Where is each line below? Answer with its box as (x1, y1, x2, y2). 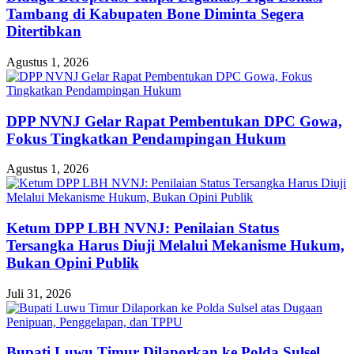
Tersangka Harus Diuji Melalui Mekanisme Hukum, (6, 237, 345, 254)
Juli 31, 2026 (6, 286, 71, 300)
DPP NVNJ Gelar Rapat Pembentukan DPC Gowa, (6, 112, 342, 130)
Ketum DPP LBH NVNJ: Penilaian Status (6, 220, 279, 237)
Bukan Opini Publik (6, 254, 139, 272)
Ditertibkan (6, 23, 81, 40)
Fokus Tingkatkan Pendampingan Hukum (6, 130, 286, 147)
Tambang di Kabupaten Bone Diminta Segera (6, 6, 304, 23)
